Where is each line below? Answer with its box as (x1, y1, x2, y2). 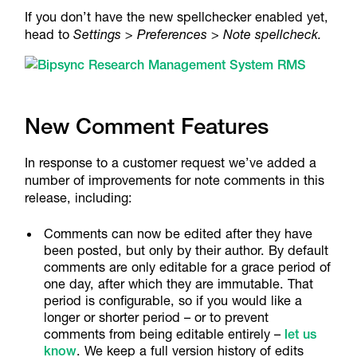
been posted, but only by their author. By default (44, 242, 329, 259)
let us (284, 326, 317, 343)
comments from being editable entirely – (44, 326, 285, 343)
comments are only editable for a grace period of (44, 259, 331, 276)
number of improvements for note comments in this (24, 172, 324, 189)
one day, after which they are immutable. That (44, 276, 314, 292)
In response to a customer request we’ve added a (24, 155, 316, 171)
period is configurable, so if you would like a (44, 292, 303, 309)
